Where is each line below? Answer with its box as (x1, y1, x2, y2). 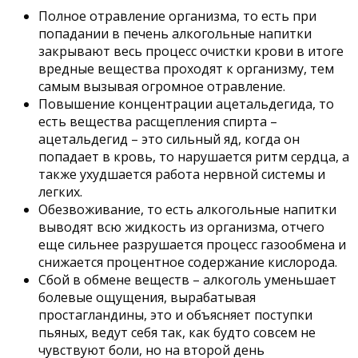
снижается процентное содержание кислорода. (38, 253, 337, 271)
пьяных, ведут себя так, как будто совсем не (38, 323, 316, 341)
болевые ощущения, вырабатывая (38, 288, 256, 306)
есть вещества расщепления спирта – (38, 112, 277, 130)
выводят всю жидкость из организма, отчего (38, 217, 324, 236)
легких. (38, 182, 82, 201)
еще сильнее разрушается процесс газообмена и (38, 235, 346, 253)
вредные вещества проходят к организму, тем (38, 59, 334, 78)
